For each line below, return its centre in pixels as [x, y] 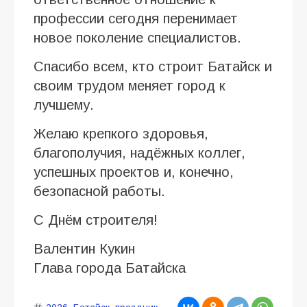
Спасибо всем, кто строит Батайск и [153, 67]
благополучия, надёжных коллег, [139, 153]
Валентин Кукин [84, 249]
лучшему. [64, 105]
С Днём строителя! [96, 220]
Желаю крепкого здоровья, [121, 134]
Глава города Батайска [110, 268]
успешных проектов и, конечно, [134, 172]
